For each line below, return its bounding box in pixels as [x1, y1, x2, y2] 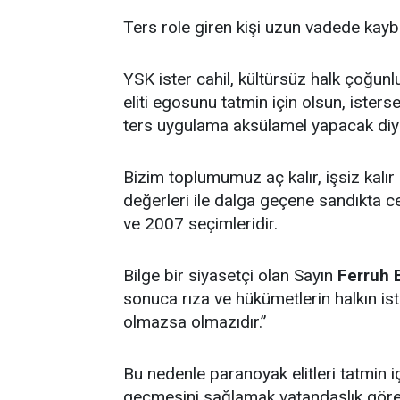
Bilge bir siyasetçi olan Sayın [123, 265, 337, 286]
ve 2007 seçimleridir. [123, 213, 278, 234]
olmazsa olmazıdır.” [123, 312, 267, 332]
